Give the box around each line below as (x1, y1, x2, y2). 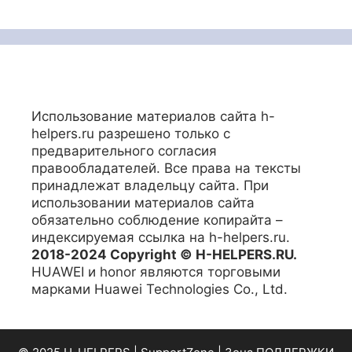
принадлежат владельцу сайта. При (31, 178, 269, 194)
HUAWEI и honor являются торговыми (31, 264, 280, 280)
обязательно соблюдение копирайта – (31, 212, 283, 229)
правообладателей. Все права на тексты (31, 160, 301, 177)
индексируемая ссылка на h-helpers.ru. (31, 229, 290, 246)
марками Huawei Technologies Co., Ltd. (31, 281, 288, 298)
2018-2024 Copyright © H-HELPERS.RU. (31, 247, 297, 263)
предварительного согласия (31, 143, 217, 159)
